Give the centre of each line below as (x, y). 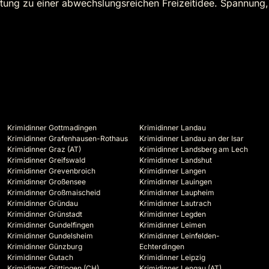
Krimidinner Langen (173, 171)
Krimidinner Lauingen (176, 182)
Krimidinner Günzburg (45, 247)
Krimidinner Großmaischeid (54, 193)
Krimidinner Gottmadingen (52, 128)
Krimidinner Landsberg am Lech (194, 150)
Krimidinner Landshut (176, 160)
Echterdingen (162, 247)
